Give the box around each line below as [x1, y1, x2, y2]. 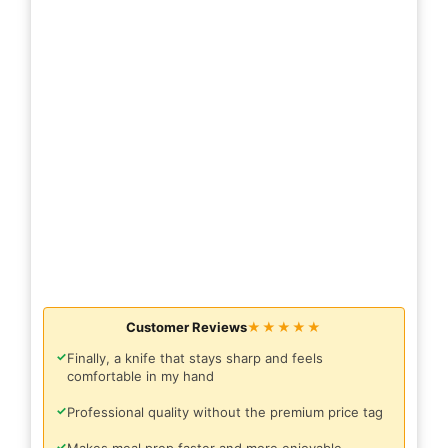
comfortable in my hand [67, 368, 214, 385]
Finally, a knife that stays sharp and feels [67, 350, 323, 367]
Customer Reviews [126, 319, 247, 336]
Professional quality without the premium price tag [67, 404, 383, 421]
